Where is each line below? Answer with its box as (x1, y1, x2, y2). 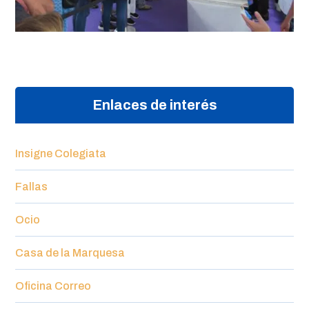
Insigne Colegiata (15, 147, 107, 159)
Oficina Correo (15, 279, 92, 292)
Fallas (15, 180, 48, 192)
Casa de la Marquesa (15, 246, 126, 259)
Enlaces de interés (92, 97, 217, 112)
